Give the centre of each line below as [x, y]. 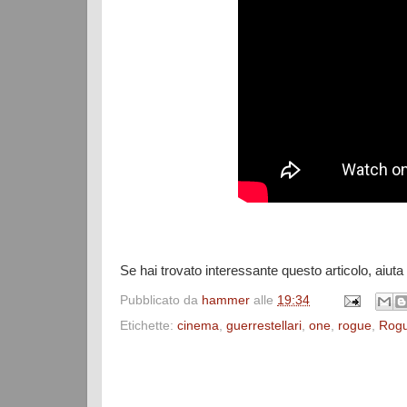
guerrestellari [264, 325]
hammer [226, 300]
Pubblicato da [161, 300]
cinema [198, 325]
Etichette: [149, 325]
